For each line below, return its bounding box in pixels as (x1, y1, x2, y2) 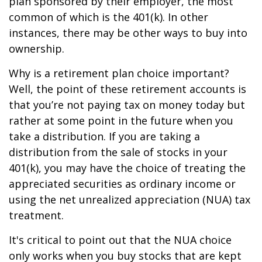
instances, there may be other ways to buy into (9, 26, 247, 40)
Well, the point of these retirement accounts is (9, 82, 246, 96)
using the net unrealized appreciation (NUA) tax (9, 192, 250, 206)
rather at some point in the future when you (9, 113, 233, 127)
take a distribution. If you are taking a (9, 129, 200, 143)
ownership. (9, 42, 64, 56)
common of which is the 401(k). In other (9, 10, 208, 24)
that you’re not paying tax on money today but (9, 98, 245, 112)
